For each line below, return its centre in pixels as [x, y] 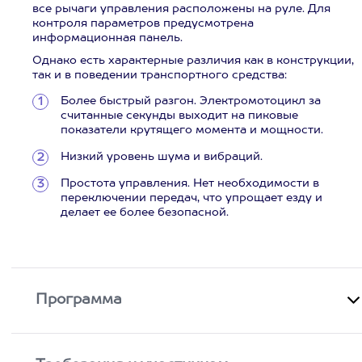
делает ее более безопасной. [145, 213]
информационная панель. [107, 38]
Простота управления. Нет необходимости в [190, 183]
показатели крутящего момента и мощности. [192, 130]
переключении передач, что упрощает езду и [192, 198]
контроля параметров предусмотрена [143, 23]
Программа [79, 300]
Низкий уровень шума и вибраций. [162, 157]
